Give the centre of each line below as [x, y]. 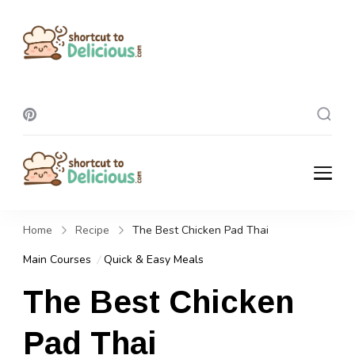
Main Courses [57, 260]
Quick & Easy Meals [154, 260]
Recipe [92, 231]
